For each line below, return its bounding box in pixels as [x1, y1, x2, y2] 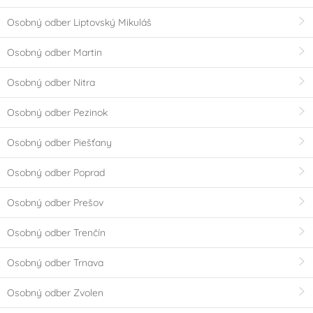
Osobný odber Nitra [7, 76, 95, 89]
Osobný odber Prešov [7, 196, 103, 210]
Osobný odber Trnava [7, 256, 103, 270]
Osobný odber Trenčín [7, 226, 105, 240]
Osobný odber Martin [7, 46, 102, 59]
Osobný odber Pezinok [7, 106, 108, 119]
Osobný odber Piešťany [7, 136, 112, 150]
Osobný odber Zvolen [7, 286, 103, 300]
